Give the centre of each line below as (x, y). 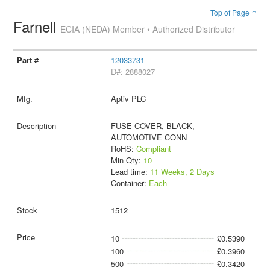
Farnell (37, 26)
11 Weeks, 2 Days (182, 171)
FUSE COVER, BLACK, (152, 125)
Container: (130, 183)
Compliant (153, 148)
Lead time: (130, 171)
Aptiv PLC (128, 98)
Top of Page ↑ (233, 12)
